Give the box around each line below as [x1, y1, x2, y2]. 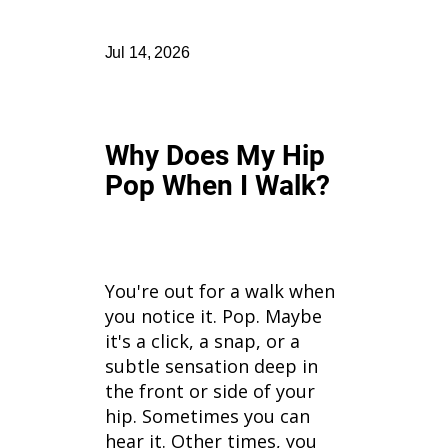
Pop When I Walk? [104, 169, 330, 203]
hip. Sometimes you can [104, 404, 310, 429]
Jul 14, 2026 [104, 44, 190, 62]
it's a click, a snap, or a [104, 329, 300, 354]
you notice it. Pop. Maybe [104, 304, 322, 329]
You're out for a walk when [104, 279, 335, 304]
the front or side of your [104, 379, 315, 404]
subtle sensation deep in [104, 354, 318, 379]
